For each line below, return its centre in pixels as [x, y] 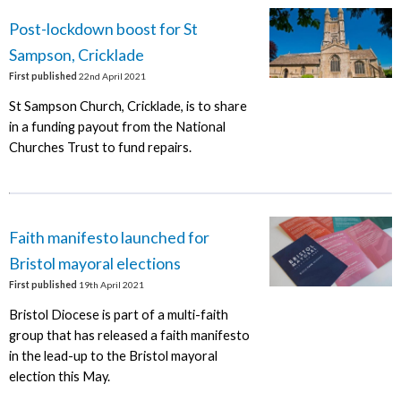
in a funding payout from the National [117, 126]
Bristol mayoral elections [94, 264]
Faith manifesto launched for [109, 238]
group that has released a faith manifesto [129, 335]
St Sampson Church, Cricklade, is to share [128, 106]
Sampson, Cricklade [76, 55]
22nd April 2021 [111, 77]
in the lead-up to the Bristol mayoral [113, 355]
